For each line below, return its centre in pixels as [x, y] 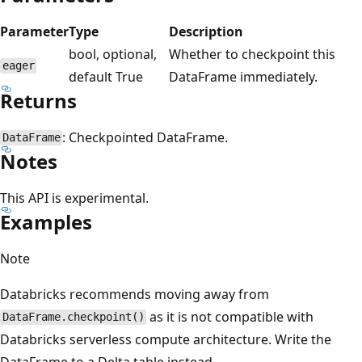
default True [106, 76]
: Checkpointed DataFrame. [145, 137]
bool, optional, [113, 54]
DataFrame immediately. [243, 76]
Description [206, 31]
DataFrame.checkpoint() [73, 317]
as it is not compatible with [230, 316]
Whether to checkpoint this [252, 54]
